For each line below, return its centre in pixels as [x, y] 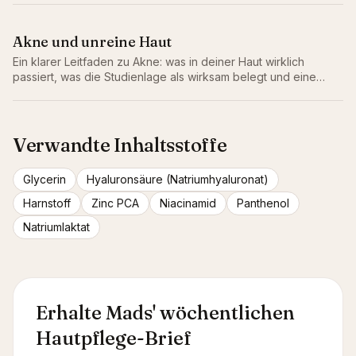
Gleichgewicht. [51, 11]
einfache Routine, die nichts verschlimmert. [124, 92]
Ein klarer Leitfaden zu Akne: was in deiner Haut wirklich [159, 62]
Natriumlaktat [56, 227]
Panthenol [263, 203]
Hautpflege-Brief [114, 338]
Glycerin [44, 179]
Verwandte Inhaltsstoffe [120, 145]
